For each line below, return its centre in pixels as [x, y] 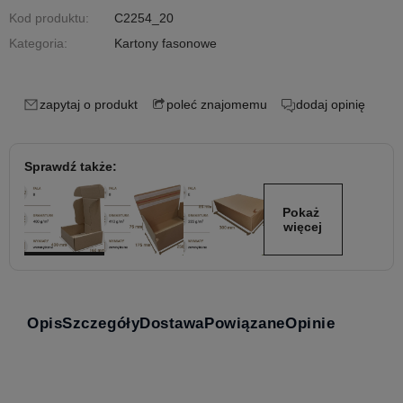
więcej [303, 227]
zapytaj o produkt [89, 104]
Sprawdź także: [71, 166]
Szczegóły [101, 323]
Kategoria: [38, 43]
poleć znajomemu [217, 104]
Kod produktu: [49, 18]
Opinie [310, 323]
